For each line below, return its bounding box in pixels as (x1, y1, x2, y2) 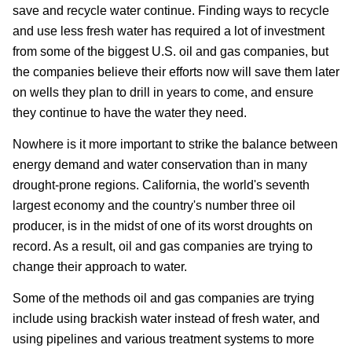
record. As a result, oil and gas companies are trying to (13, 240, 313, 254)
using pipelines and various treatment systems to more (13, 332, 314, 346)
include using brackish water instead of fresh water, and (13, 312, 320, 326)
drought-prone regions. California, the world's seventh (13, 178, 310, 192)
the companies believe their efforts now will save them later (13, 65, 339, 79)
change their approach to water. (13, 260, 187, 274)
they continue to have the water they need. (13, 106, 247, 120)
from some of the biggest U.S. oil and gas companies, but (13, 45, 328, 59)
